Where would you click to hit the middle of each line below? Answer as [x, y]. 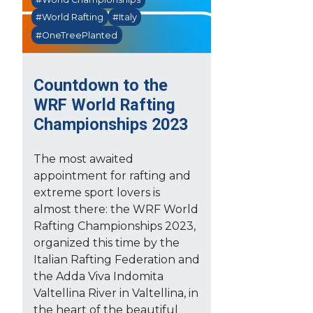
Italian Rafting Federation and [117, 259]
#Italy [124, 17]
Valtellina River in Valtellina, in [116, 293]
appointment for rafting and [112, 175]
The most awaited [83, 159]
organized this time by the [107, 242]
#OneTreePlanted [77, 35]
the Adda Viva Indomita [99, 276]
